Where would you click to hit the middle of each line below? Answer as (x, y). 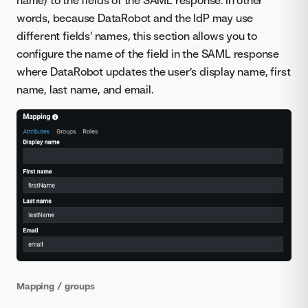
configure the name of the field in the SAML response (148, 53)
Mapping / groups (56, 286)
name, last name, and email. (85, 89)
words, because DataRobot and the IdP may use (135, 18)
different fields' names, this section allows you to (137, 35)
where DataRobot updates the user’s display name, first (154, 71)
